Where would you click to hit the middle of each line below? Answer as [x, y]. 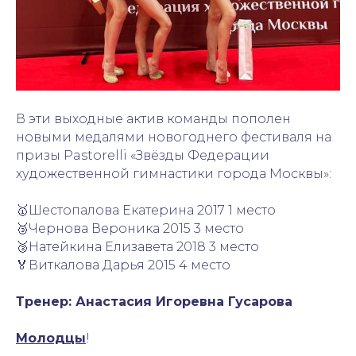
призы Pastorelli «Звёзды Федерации [143, 156]
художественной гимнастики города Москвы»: [174, 174]
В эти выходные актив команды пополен [153, 119]
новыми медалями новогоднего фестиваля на [174, 137]
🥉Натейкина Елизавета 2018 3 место [137, 247]
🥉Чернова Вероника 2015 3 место [130, 229]
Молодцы [51, 339]
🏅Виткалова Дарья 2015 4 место [123, 265]
